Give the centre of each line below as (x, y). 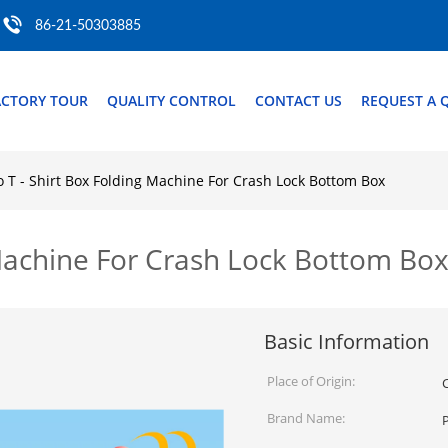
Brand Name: (306, 418)
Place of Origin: (311, 381)
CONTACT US (298, 100)
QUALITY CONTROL (171, 100)
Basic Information (346, 341)
